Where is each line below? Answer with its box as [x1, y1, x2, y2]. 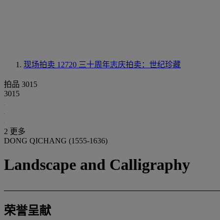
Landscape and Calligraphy [4, 156, 190, 174]
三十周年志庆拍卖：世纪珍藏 [79, 60, 181, 69]
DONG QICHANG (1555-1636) [4, 137, 108, 145]
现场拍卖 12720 [24, 60, 79, 69]
